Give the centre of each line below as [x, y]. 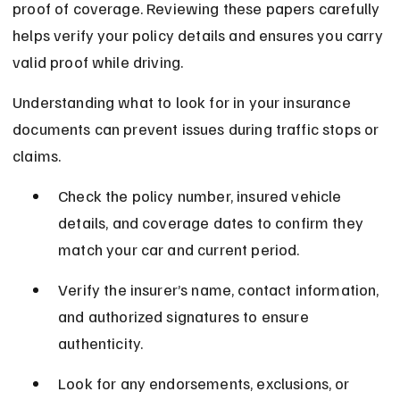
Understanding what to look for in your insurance [183, 102]
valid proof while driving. [98, 62]
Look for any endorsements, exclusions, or [206, 383]
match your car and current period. [179, 250]
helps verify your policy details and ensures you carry [200, 35]
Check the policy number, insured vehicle [202, 196]
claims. [37, 156]
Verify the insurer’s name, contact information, [221, 290]
